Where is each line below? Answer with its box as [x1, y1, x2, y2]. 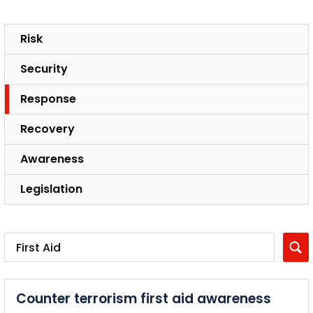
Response [20, 91, 76, 107]
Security [20, 61, 68, 77]
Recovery [20, 121, 75, 137]
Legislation [20, 181, 82, 197]
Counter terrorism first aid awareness [16, 289, 271, 308]
